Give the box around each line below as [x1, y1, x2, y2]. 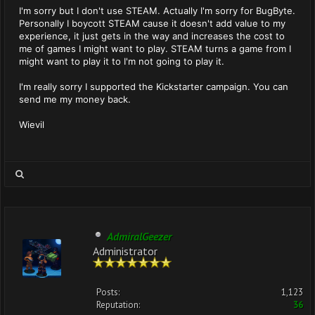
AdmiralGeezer [107, 229, 172, 243]
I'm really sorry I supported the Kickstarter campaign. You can [19, 81, 288, 92]
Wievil [19, 119, 44, 130]
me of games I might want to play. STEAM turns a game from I [19, 43, 291, 54]
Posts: [96, 286, 120, 298]
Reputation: [96, 299, 140, 311]
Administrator [93, 244, 157, 256]
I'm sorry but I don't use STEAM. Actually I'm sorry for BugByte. [19, 5, 295, 16]
